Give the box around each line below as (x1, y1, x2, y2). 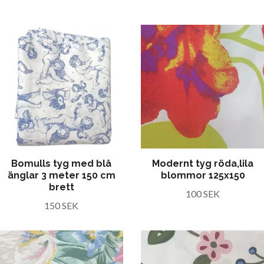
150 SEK (44, 200, 78, 211)
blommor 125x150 (160, 170, 245, 181)
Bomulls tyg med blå (11, 158, 111, 169)
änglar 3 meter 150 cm (7, 170, 115, 181)
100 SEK (186, 188, 220, 199)
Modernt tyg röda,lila (152, 158, 253, 169)
